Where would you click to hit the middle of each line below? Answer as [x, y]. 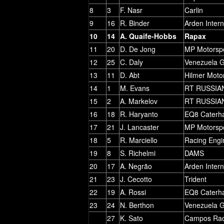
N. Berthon [137, 205]
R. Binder [135, 23]
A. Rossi [133, 192]
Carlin [194, 10]
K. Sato [131, 218]
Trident [195, 179]
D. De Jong [138, 49]
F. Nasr [131, 10]
